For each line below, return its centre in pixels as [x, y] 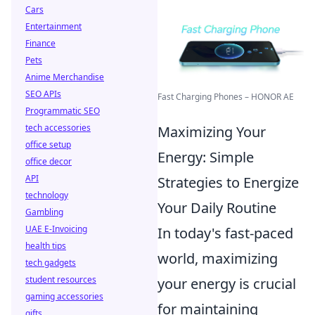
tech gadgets [51, 263]
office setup [48, 144]
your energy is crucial [227, 283]
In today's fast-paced [225, 233]
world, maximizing [218, 258]
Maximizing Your [212, 131]
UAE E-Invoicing [56, 229]
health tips [46, 246]
